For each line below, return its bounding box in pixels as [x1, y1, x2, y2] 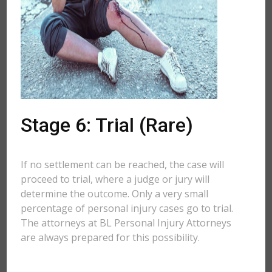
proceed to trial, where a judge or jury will [21, 172, 210, 186]
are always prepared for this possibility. [21, 231, 200, 244]
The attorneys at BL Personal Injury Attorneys [21, 216, 232, 229]
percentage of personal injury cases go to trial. [21, 202, 234, 215]
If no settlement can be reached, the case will [21, 158, 225, 171]
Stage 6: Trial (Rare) [21, 114, 194, 137]
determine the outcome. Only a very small [21, 187, 209, 200]
